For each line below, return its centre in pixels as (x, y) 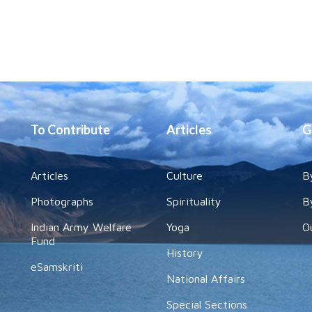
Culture (185, 175)
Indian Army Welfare (81, 227)
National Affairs (206, 279)
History (185, 253)
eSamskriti (57, 267)
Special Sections (207, 304)
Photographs (62, 201)
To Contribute (70, 130)
